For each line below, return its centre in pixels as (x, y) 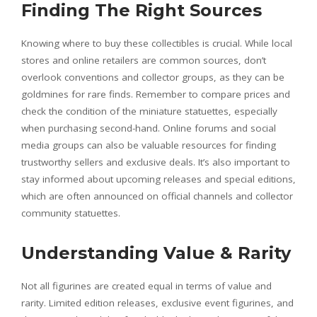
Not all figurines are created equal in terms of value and (146, 286)
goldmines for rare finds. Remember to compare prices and (156, 94)
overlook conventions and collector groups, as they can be (153, 77)
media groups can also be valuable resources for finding (149, 145)
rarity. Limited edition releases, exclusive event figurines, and (157, 303)
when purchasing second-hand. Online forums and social (149, 128)
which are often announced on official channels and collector (157, 196)
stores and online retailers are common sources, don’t (144, 60)
